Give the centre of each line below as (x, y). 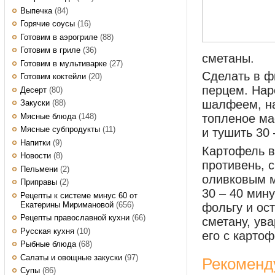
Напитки (35, 142)
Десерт (33, 90)
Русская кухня (47, 231)
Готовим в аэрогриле (59, 37)
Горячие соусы (48, 24)
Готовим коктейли (53, 76)
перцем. (225, 91)
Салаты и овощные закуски (71, 257)
